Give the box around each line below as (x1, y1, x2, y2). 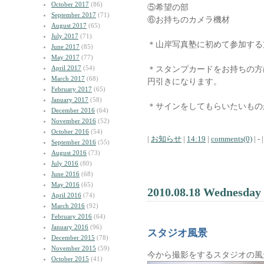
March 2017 (51, 75, 85, 82)
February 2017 (51, 85, 92, 93)
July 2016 (51, 160, 78, 167)
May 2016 (51, 181, 80, 188)
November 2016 (51, 117, 96, 124)
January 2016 (51, 223, 88, 230)
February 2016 (51, 213, 92, 220)
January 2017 (51, 96, 88, 103)
